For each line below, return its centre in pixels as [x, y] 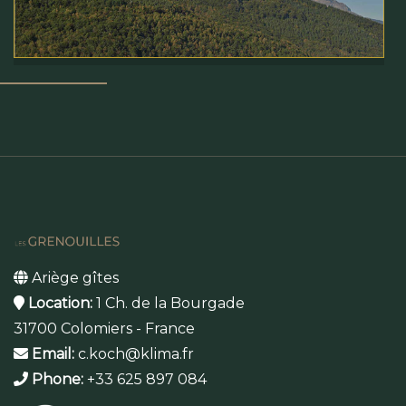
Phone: [56, 380]
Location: [58, 304]
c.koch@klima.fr [134, 354]
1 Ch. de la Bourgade [169, 304]
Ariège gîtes [73, 278]
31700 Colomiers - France [104, 329]
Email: [51, 354]
